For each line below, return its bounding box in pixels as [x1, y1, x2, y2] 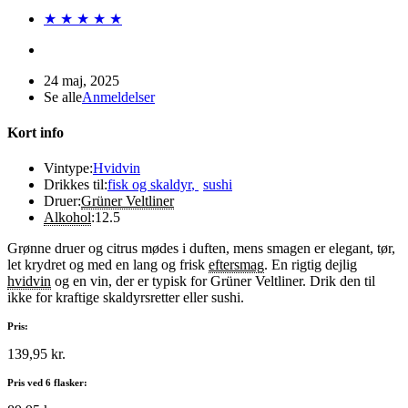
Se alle [44, 88, 82, 105]
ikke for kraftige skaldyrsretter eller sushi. [7, 290, 244, 306]
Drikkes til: [44, 177, 107, 193]
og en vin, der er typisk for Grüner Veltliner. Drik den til [51, 273, 375, 290]
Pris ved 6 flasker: [7, 377, 87, 389]
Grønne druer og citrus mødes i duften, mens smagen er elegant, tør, [7, 240, 395, 257]
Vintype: [44, 160, 93, 177]
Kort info [7, 124, 64, 140]
